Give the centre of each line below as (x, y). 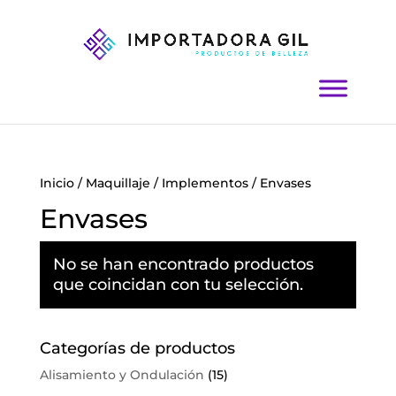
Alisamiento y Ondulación (122, 375)
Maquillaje (118, 183)
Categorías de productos (137, 348)
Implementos (205, 183)
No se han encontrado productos (183, 264)
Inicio (57, 183)
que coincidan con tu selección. (178, 285)
